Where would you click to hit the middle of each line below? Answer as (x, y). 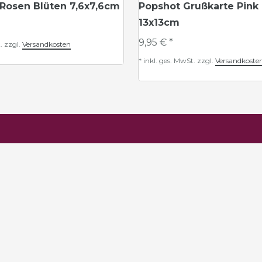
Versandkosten (46, 44)
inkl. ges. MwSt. (169, 61)
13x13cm (159, 23)
